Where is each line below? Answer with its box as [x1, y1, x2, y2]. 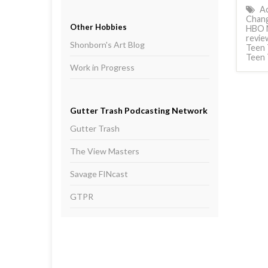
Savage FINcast [70, 169, 128, 179]
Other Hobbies [70, 22, 127, 32]
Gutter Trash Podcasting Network [70, 105, 208, 115]
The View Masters [70, 146, 139, 156]
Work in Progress [70, 62, 135, 72]
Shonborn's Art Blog [70, 39, 145, 50]
